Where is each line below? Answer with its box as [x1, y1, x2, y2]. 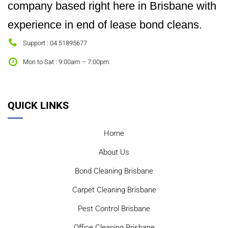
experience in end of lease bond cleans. [8, 18, 202, 32]
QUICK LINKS [8, 99, 69, 112]
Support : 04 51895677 [23, 39, 87, 47]
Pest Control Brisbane [78, 204, 150, 214]
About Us [99, 148, 129, 157]
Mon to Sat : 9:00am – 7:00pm [23, 58, 109, 66]
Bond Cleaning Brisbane [75, 166, 153, 176]
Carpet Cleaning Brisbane [72, 185, 156, 195]
